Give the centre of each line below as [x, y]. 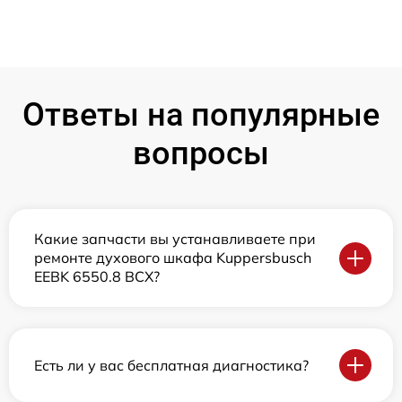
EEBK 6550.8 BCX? [97, 277]
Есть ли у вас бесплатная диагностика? [171, 365]
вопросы [201, 154]
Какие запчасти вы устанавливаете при [175, 239]
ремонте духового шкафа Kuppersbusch [173, 258]
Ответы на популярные [201, 115]
